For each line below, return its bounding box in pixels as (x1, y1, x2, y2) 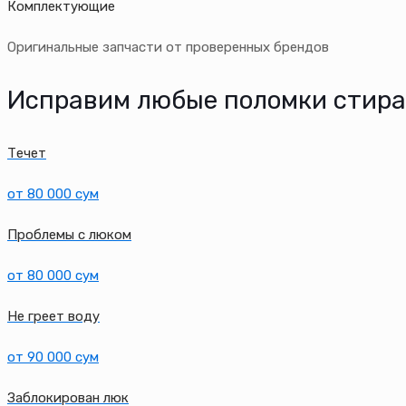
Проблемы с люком (7, 226, 131, 243)
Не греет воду (7, 307, 100, 324)
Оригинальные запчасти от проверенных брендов (7, 39, 329, 56)
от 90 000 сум (7, 348, 99, 365)
